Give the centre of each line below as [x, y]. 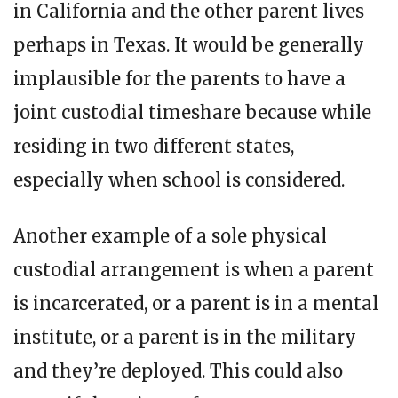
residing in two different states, [154, 146]
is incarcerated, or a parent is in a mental [196, 303]
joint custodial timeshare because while [192, 112]
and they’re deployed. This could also [178, 370]
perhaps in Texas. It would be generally [189, 44]
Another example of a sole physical [170, 235]
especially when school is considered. [179, 179]
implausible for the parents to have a [179, 78]
